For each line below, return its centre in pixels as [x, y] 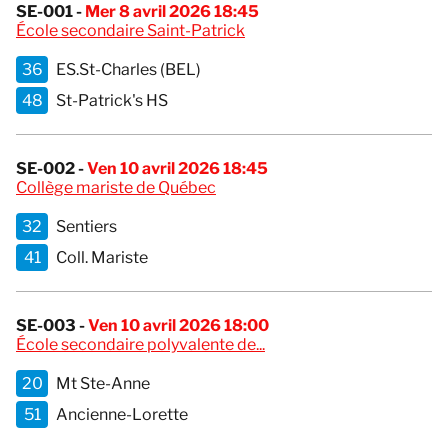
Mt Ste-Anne [103, 384]
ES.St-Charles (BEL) [128, 70]
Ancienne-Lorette [122, 415]
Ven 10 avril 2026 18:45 [177, 169]
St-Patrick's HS [112, 101]
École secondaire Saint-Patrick [130, 31]
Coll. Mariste [102, 258]
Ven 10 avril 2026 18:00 [178, 326]
